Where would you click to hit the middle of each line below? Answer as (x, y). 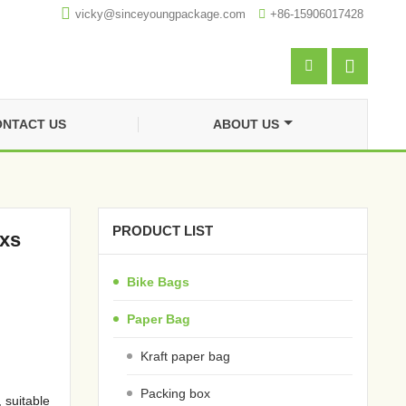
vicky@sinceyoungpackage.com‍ (160, 14)
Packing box (176, 393)
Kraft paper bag (186, 356)
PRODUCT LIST (163, 230)
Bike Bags (159, 281)
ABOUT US (246, 125)
